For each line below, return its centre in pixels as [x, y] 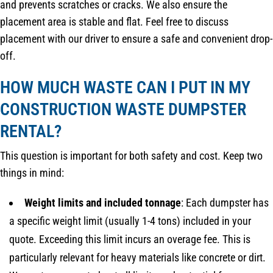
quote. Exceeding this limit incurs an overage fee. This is [130, 239]
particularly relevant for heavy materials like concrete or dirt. [137, 258]
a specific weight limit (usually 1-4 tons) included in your [130, 221]
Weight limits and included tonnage [103, 203]
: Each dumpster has [225, 203]
